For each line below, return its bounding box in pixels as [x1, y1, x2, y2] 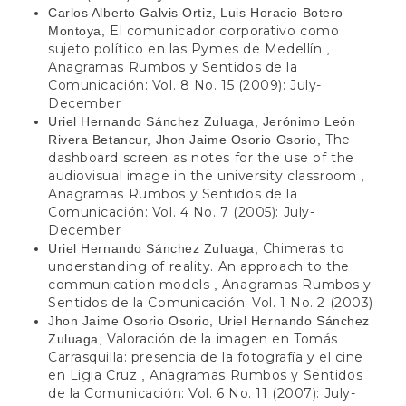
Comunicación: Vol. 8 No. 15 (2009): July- [48, 76, 322, 93]
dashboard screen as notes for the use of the [48, 149, 354, 166]
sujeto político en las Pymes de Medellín [48, 40, 326, 57]
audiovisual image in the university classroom [48, 167, 361, 184]
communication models [48, 275, 214, 293]
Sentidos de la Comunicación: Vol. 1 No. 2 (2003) [48, 294, 373, 311]
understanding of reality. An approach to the [48, 257, 350, 275]
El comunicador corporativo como [110, 22, 340, 39]
